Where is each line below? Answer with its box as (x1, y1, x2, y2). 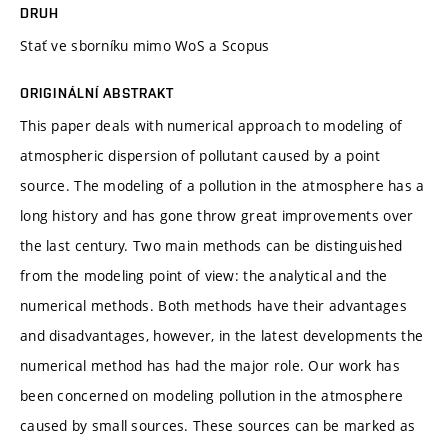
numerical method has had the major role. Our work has (20, 355, 400, 375)
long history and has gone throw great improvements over (20, 205, 414, 225)
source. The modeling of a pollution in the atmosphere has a (20, 175, 425, 195)
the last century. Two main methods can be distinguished (20, 235, 403, 255)
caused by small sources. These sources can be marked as (20, 415, 416, 435)
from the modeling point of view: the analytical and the (20, 265, 388, 285)
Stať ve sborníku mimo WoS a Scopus (20, 35, 270, 55)
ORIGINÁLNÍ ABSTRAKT (20, 84, 175, 101)
